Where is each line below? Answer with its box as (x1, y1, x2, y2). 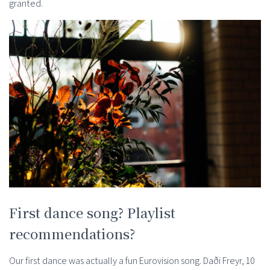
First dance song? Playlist (9, 203, 175, 222)
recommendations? (9, 224, 135, 243)
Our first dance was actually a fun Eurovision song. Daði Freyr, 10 (9, 254, 255, 268)
